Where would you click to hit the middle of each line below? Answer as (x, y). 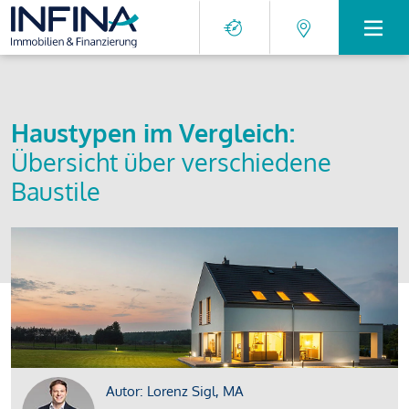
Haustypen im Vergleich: (153, 132)
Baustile (56, 191)
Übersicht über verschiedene (171, 162)
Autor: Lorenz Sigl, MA (175, 391)
